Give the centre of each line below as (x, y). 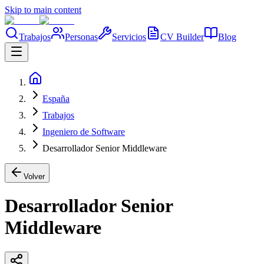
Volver (34, 176)
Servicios (129, 37)
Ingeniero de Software (84, 132)
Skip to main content (43, 10)
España (56, 99)
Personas (81, 37)
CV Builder (182, 37)
